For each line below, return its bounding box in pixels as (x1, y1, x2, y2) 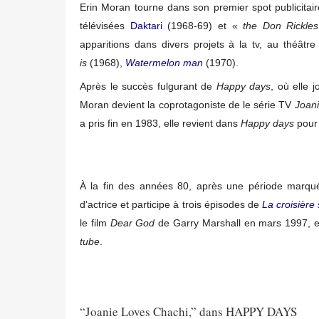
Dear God (110, 216, 155, 229)
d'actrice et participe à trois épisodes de (80, 198, 263, 210)
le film (80, 216, 110, 229)
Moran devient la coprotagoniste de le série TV (80, 98, 295, 110)
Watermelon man (125, 56, 203, 68)
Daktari (130, 19, 162, 31)
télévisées (80, 19, 130, 31)
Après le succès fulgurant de (80, 80, 216, 92)
